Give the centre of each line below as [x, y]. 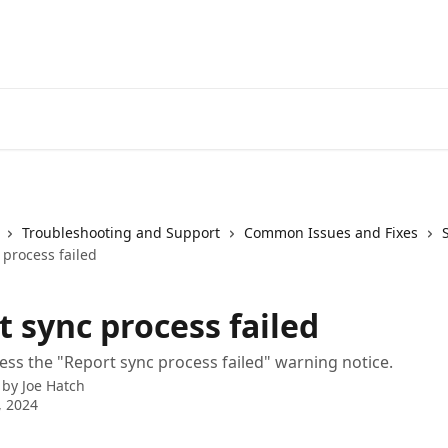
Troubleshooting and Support [121, 232]
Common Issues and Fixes [331, 232]
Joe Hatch [53, 385]
